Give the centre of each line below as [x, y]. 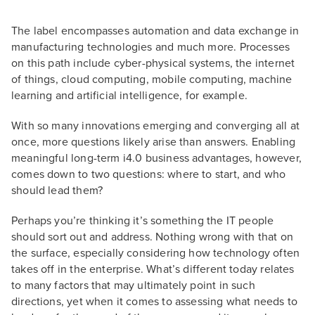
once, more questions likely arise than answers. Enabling [154, 142]
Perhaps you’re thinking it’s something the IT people [143, 221]
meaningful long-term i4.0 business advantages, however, [156, 158]
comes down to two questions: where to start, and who [149, 174]
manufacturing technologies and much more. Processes [151, 47]
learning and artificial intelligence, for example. [129, 96]
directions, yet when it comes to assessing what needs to [155, 302]
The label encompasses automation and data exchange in [155, 31]
